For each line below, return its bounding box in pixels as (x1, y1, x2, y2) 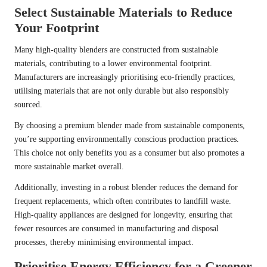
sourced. (14, 100, 42, 110)
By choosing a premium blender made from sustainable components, (14, 121, 245, 131)
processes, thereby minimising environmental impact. (14, 238, 194, 247)
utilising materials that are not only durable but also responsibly (14, 86, 229, 96)
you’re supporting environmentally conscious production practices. (14, 135, 239, 144)
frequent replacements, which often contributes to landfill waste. (14, 197, 231, 206)
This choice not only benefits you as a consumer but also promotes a (14, 148, 244, 158)
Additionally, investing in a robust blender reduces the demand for (14, 183, 238, 193)
